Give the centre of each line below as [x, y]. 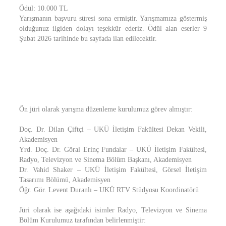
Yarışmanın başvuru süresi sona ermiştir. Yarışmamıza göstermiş [113, 18]
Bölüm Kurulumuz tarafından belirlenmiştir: [82, 220]
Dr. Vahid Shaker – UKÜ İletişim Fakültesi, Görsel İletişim [113, 170]
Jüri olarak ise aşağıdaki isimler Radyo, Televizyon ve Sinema [113, 210]
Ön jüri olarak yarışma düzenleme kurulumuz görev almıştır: [106, 109]
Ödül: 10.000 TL [44, 8]
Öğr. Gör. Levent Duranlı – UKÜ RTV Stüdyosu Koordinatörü [109, 190]
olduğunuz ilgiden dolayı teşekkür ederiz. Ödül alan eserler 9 [113, 29]
